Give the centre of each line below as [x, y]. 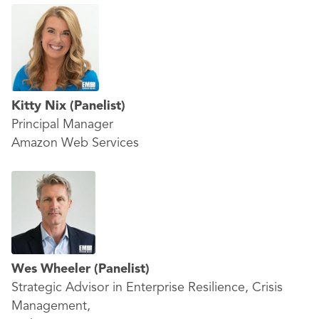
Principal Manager [62, 125]
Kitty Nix [41, 106]
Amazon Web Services [75, 143]
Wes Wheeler [53, 269]
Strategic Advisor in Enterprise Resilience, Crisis [147, 288]
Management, [51, 306]
